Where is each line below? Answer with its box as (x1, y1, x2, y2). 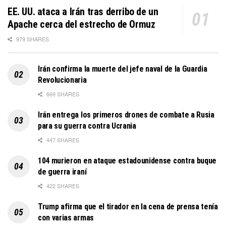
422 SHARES (45, 182, 79, 190)
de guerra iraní (38, 167, 87, 177)
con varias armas (38, 213, 94, 223)
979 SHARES (15, 35, 49, 43)
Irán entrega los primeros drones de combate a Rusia (38, 110, 214, 120)
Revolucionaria (38, 75, 87, 85)
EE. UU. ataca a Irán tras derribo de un (8, 6, 158, 18)
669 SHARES (45, 90, 79, 98)
